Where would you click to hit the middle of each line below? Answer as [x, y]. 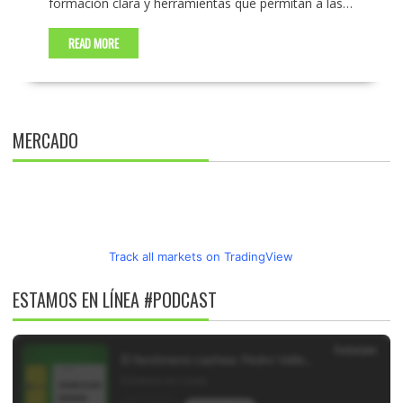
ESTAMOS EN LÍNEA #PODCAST [114, 299]
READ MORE [93, 43]
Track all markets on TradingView [201, 256]
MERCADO [45, 140]
